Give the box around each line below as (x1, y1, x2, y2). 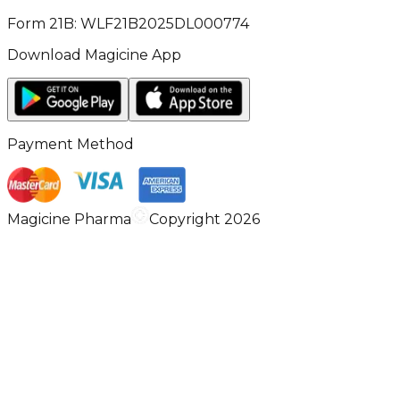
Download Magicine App (7, 46, 181, 63)
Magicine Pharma (7, 211, 131, 228)
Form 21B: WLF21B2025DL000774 (7, 15, 249, 32)
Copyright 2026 (149, 211, 260, 228)
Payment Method (7, 136, 134, 153)
